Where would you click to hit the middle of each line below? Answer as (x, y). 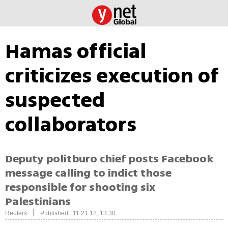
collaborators (71, 125)
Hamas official (76, 51)
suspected (55, 100)
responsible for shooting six (80, 188)
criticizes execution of (112, 76)
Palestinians (38, 202)
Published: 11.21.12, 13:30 (78, 213)
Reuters (16, 213)
